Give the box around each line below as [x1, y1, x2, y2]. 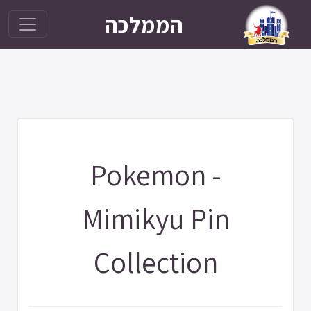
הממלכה [105, 10, 184, 39]
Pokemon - [90, 155, 221, 194]
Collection [93, 243, 218, 281]
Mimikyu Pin [81, 199, 230, 237]
